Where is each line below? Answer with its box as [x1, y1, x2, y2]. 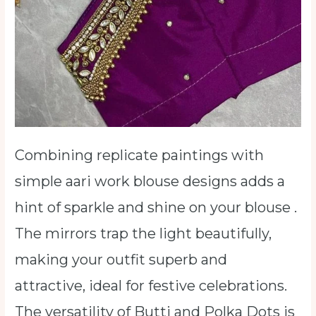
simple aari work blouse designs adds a [15, 172, 286, 190]
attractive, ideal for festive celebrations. [15, 276, 288, 294]
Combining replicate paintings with [15, 146, 265, 164]
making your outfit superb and [15, 250, 228, 268]
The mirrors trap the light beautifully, [15, 224, 272, 242]
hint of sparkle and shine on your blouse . [15, 198, 298, 216]
